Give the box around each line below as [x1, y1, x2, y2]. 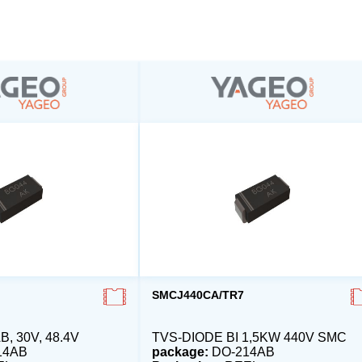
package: [151, 345, 208, 360]
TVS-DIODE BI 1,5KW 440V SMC [151, 330, 347, 345]
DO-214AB [208, 345, 275, 360]
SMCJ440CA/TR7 [151, 288, 244, 301]
